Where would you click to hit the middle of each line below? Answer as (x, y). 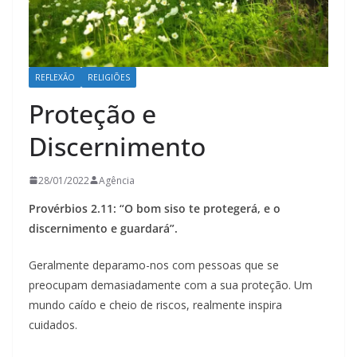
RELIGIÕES (109, 77)
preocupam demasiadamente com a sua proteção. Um (171, 284)
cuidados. (53, 324)
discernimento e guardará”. (103, 228)
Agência (117, 180)
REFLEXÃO (55, 77)
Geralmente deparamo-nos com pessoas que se (154, 265)
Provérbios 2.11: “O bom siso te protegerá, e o (155, 208)
